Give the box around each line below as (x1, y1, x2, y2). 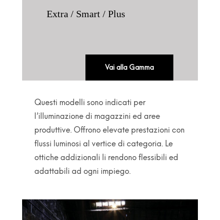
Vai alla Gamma (105, 63, 154, 72)
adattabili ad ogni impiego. (34, 166, 131, 176)
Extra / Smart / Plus (46, 8, 125, 19)
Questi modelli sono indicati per (34, 98, 145, 107)
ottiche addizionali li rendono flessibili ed (34, 153, 178, 162)
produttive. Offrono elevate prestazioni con (34, 125, 185, 135)
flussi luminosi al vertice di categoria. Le (34, 139, 173, 148)
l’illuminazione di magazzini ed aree (34, 111, 160, 121)
